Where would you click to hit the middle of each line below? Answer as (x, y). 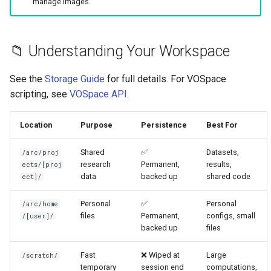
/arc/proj (41, 152)
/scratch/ (40, 255)
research (96, 164)
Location (36, 125)
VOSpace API (98, 94)
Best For (222, 125)
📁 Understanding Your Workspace (120, 51)
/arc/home (40, 204)
